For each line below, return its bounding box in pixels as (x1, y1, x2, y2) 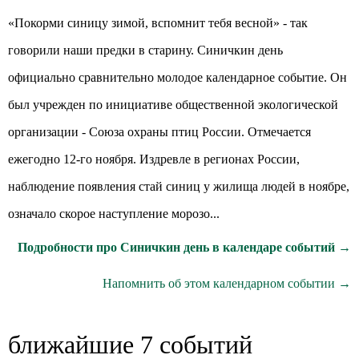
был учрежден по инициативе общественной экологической (8, 98, 338, 111)
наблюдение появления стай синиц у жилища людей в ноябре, (8, 179, 349, 193)
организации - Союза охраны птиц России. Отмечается (8, 125, 311, 139)
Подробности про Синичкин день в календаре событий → (18, 240, 351, 254)
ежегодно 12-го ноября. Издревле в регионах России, (8, 152, 300, 166)
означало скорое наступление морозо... (8, 207, 220, 220)
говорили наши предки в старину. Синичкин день (8, 43, 283, 57)
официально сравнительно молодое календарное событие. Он (8, 71, 347, 84)
